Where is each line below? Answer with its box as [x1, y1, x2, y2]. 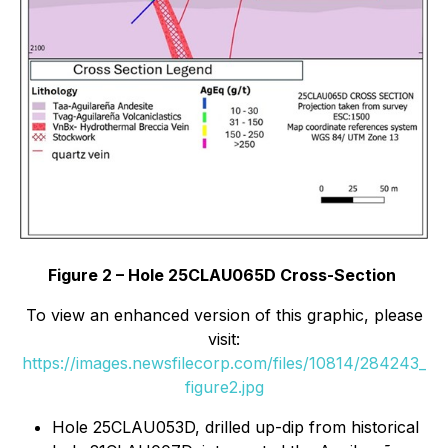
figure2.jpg [184, 376, 264, 397]
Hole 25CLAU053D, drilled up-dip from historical [52, 416, 419, 437]
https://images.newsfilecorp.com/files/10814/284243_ [22, 352, 426, 373]
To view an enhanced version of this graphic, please [25, 304, 423, 325]
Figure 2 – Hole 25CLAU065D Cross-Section [47, 264, 396, 285]
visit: [208, 328, 240, 349]
